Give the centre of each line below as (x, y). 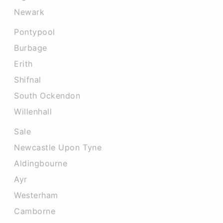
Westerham (36, 195)
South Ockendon (47, 96)
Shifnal (28, 80)
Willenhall (33, 111)
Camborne (35, 211)
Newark (29, 12)
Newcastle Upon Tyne (58, 147)
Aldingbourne (41, 163)
